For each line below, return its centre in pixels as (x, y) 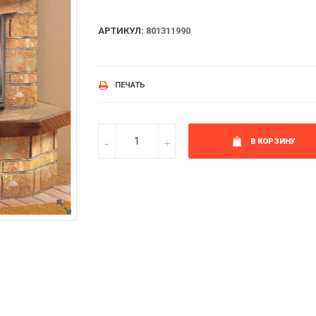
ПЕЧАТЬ (130, 85)
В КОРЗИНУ (273, 141)
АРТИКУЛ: (121, 31)
